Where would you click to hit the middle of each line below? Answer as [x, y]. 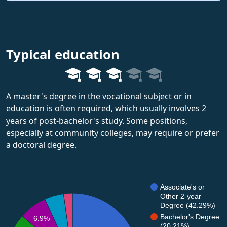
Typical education [63, 54]
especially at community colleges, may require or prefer [113, 133]
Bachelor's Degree [190, 217]
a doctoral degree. [41, 145]
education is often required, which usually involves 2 [106, 108]
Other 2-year [181, 196]
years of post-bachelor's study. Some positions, [97, 120]
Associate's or [182, 187]
